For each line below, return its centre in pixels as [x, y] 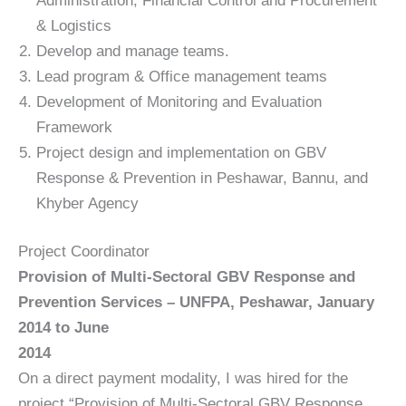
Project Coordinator [84, 252]
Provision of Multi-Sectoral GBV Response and [187, 277]
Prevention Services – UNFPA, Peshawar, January [196, 303]
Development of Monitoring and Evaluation [179, 101]
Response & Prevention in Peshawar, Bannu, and [202, 178]
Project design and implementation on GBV [181, 152]
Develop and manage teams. [133, 51]
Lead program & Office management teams [182, 76]
